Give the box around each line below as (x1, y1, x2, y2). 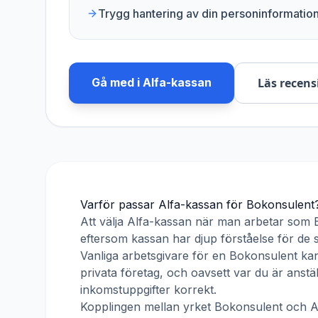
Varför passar (80, 197, 158, 212)
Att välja (80, 214, 127, 229)
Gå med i (92, 75, 143, 89)
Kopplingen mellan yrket (80, 300, 214, 314)
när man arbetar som (192, 214, 314, 229)
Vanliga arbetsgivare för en (80, 248, 229, 263)
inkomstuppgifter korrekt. (80, 283, 216, 297)
